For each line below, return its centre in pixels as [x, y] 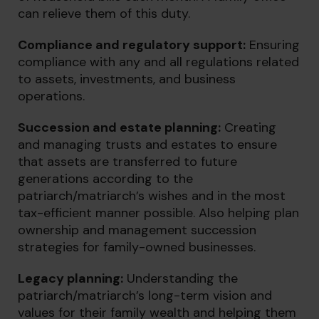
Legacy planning [69, 278]
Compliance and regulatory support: [132, 45]
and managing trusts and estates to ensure [147, 145]
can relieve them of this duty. [104, 14]
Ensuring [273, 45]
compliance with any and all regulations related [158, 62]
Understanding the [181, 278]
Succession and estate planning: [119, 127]
